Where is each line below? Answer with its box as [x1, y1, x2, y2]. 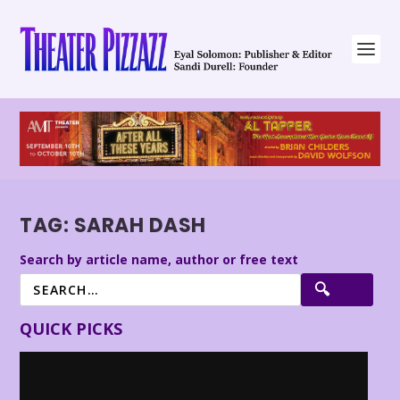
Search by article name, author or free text [20, 250, 299, 268]
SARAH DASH [73, 212, 206, 240]
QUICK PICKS [20, 317, 123, 339]
